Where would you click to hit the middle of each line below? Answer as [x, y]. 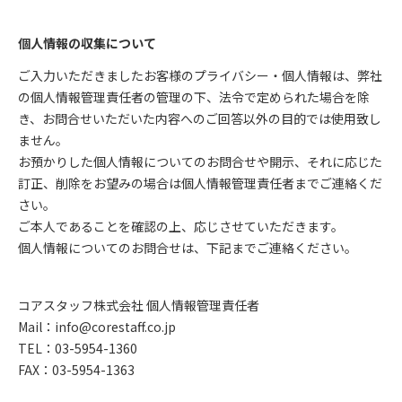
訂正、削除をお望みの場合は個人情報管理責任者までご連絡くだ [200, 183]
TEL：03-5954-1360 [78, 348]
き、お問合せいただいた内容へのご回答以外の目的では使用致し [200, 118]
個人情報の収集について [87, 43]
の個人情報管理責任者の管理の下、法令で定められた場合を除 [194, 97]
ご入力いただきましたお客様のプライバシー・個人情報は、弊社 [200, 75]
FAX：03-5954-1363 [76, 370]
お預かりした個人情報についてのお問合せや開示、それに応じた [200, 162]
